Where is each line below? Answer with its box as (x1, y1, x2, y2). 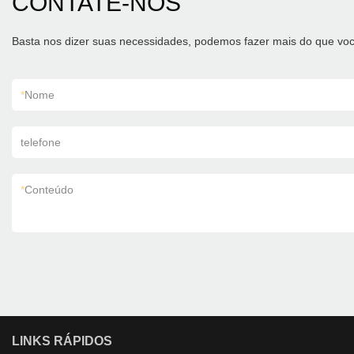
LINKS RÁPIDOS (12, 334, 112, 348)
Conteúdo (24, 183, 73, 196)
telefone (21, 136, 61, 149)
